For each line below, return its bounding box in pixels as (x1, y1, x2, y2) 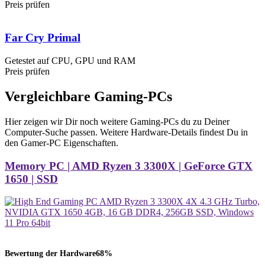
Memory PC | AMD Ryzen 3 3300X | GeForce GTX (5, 159, 253, 172)
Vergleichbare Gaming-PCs (5, 88, 172, 104)
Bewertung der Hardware (5, 248, 96, 258)
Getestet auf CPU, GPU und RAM (5, 55, 135, 66)
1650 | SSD (5, 172, 58, 185)
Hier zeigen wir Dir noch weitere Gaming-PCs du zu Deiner (5, 116, 230, 127)
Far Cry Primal (5, 31, 80, 44)
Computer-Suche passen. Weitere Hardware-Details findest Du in (5, 127, 248, 137)
